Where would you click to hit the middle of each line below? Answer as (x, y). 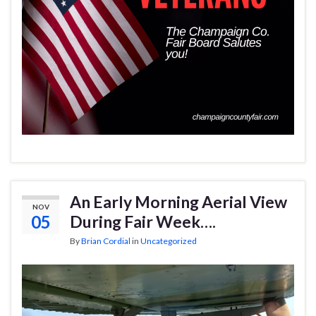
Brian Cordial (106, 241)
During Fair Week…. (143, 221)
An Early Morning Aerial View (178, 201)
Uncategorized (169, 241)
